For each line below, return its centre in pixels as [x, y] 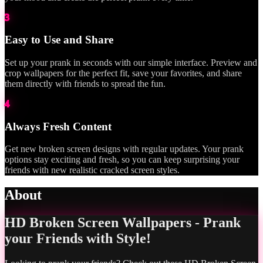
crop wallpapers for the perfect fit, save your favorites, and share [123, 73]
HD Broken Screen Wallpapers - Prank [123, 223]
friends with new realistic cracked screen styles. [92, 170]
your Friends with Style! [78, 239]
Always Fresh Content [58, 126]
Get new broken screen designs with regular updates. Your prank [124, 149]
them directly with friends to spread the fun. [85, 83]
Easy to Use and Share [59, 40]
